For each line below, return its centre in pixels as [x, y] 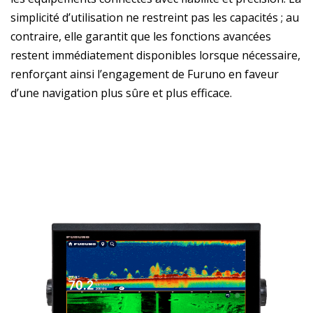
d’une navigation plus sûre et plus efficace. [121, 93]
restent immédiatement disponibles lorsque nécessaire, [155, 55]
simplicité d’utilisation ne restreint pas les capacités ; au [155, 17]
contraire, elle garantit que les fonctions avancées [141, 36]
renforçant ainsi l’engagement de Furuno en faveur [145, 74]
